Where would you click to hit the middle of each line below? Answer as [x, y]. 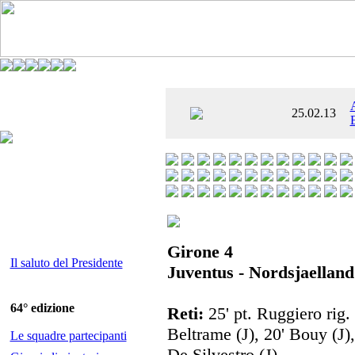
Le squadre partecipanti [68, 336]
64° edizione [42, 308]
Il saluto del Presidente [66, 263]
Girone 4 [200, 252]
